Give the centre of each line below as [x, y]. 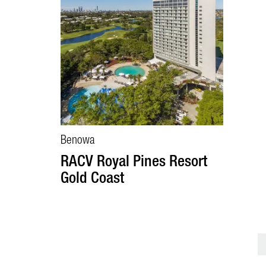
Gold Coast [92, 178]
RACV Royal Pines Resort [134, 161]
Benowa [78, 140]
